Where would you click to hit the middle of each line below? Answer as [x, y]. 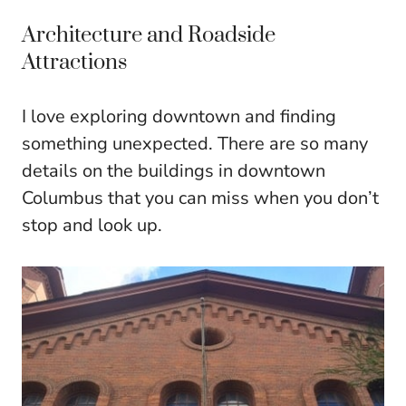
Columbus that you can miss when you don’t [200, 198]
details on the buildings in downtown [174, 170]
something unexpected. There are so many [195, 143]
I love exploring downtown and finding [179, 116]
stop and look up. [92, 225]
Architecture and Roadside [149, 35]
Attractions [74, 62]
